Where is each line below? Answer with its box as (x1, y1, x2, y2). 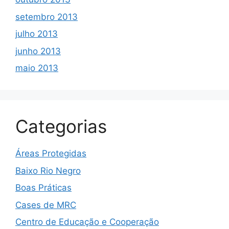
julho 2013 (15, 29, 58, 39)
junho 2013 (15, 45, 61, 56)
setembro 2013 (15, 11, 78, 22)
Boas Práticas (15, 182, 72, 193)
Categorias (15, 116, 107, 138)
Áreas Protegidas (15, 148, 86, 159)
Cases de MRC (15, 199, 76, 210)
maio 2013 (15, 63, 58, 74)
